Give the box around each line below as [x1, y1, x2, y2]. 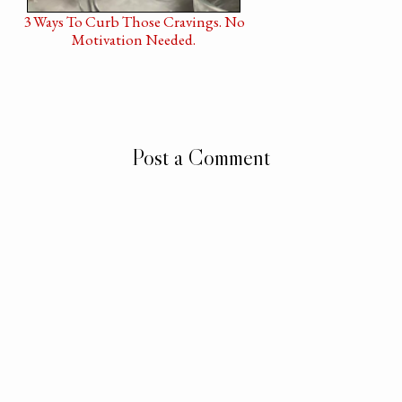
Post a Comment [132, 144, 270, 172]
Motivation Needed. [72, 29, 196, 49]
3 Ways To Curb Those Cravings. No [22, 11, 245, 31]
